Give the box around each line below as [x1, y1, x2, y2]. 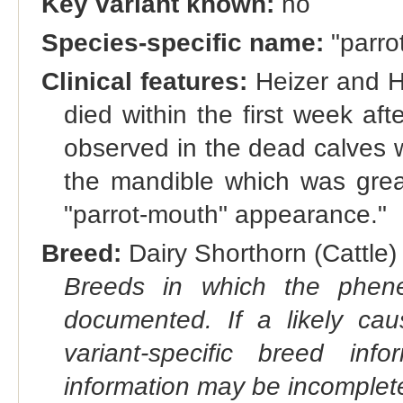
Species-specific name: [40, 29, 324, 58]
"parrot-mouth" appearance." [63, 201, 387, 229]
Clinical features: [40, 67, 247, 96]
